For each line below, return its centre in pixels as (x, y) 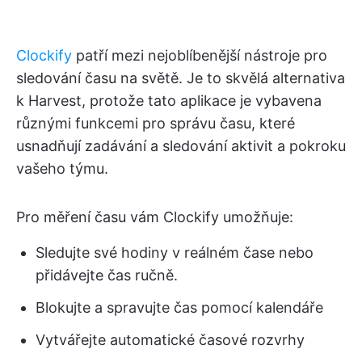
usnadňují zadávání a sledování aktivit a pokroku (181, 146)
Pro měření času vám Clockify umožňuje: (155, 217)
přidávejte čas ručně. (107, 276)
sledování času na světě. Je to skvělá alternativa (181, 78)
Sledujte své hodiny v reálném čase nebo (175, 253)
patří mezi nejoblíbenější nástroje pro (200, 56)
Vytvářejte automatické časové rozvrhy (170, 340)
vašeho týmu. (62, 169)
